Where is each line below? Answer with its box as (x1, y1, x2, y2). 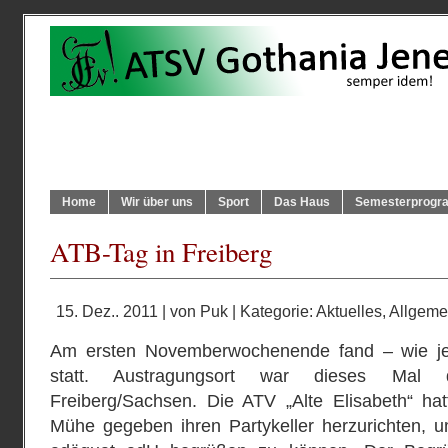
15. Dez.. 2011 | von (56, 302, 200, 320)
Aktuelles (316, 302, 382, 320)
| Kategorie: (228, 302, 316, 320)
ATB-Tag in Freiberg (50, 234, 272, 270)
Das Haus (274, 195, 330, 209)
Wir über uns (121, 195, 193, 209)
